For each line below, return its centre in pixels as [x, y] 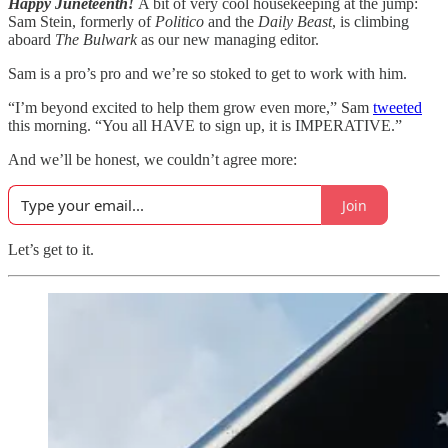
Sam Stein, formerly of [81, 21]
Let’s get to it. [51, 249]
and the [233, 21]
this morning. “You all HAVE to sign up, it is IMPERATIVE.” [205, 125]
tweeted [397, 107]
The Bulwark [98, 39]
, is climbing [370, 21]
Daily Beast [295, 21]
